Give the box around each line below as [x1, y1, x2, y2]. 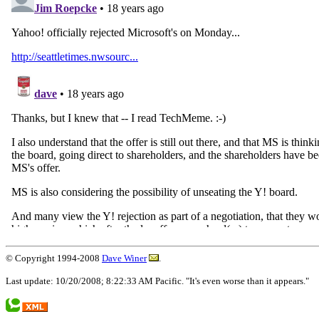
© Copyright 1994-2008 [6, 253, 102, 263]
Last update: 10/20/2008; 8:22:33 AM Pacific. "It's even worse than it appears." [6, 276, 309, 286]
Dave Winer [102, 253, 147, 263]
